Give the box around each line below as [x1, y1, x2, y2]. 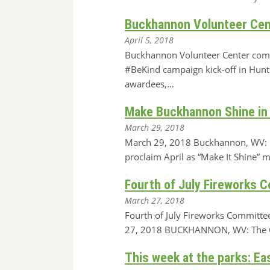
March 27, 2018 [125, 195, 184, 207]
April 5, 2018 [125, 34, 174, 46]
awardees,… [125, 78, 174, 90]
